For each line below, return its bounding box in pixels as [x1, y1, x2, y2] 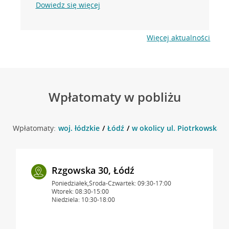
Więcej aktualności [147, 32, 211, 42]
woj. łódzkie [58, 123, 100, 133]
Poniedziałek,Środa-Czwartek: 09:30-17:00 [51, 178, 171, 188]
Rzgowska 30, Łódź [51, 164, 134, 176]
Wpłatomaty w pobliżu [48, 88, 181, 105]
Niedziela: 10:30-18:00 [51, 195, 115, 204]
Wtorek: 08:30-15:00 [51, 187, 109, 196]
